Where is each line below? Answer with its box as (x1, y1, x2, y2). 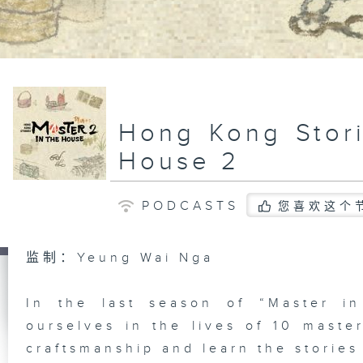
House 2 (117, 147, 240, 177)
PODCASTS (141, 198, 239, 214)
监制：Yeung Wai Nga (26, 250, 215, 266)
